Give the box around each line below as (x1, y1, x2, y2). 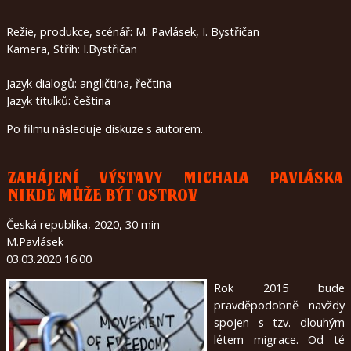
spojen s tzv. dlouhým (213, 313, 345, 330)
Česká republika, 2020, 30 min (6, 216, 160, 233)
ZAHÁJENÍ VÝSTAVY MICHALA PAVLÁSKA (8, 170, 343, 186)
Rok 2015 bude (213, 279, 345, 295)
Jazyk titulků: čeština (6, 92, 110, 108)
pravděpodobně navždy (213, 296, 345, 313)
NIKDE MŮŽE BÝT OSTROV (8, 187, 198, 204)
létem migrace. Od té (213, 331, 345, 347)
